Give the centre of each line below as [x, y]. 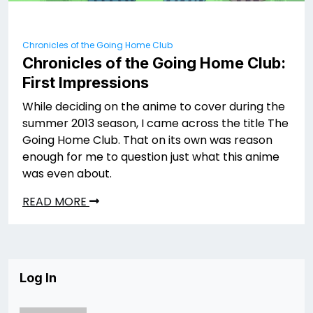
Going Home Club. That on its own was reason [147, 140]
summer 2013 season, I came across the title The [155, 124]
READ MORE [56, 202]
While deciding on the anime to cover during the [154, 107]
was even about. [67, 174]
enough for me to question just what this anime [151, 157]
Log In [38, 278]
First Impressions [86, 83]
